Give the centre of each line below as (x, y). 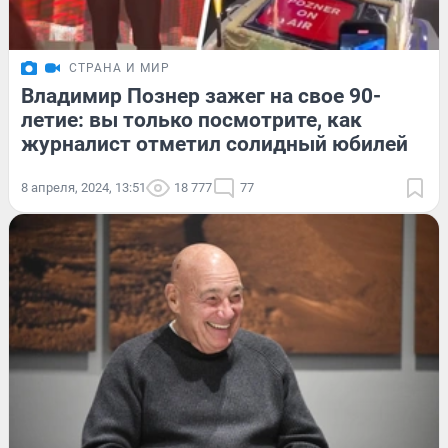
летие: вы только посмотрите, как (191, 119)
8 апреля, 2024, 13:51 (83, 187)
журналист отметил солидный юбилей (214, 143)
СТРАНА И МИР (119, 67)
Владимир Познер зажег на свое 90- (201, 95)
